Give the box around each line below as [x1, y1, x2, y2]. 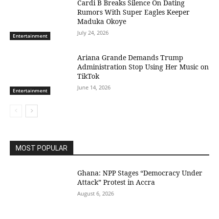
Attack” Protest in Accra [77, 177, 155, 187]
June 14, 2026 [77, 84, 111, 91]
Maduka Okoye [77, 17, 127, 26]
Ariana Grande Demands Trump [77, 53, 184, 62]
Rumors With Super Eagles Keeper [77, 7, 190, 17]
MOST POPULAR [16, 144, 67, 152]
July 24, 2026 [77, 29, 109, 37]
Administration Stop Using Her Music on [77, 62, 209, 71]
